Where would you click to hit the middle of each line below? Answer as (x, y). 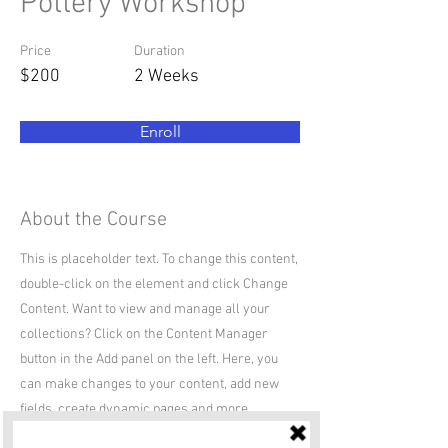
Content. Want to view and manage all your (145, 309)
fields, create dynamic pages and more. (135, 409)
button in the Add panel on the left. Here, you (149, 359)
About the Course (93, 220)
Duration (159, 51)
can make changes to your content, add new (149, 384)
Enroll (160, 131)
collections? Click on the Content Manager (144, 334)
